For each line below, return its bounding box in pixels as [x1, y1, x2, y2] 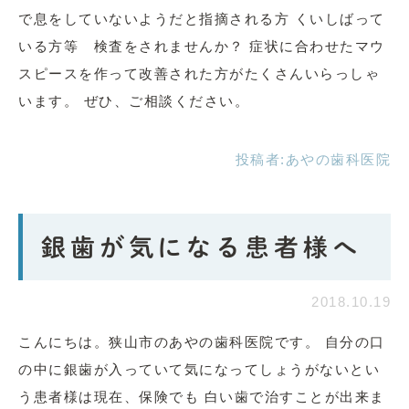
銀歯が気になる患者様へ [41, 235, 362, 259]
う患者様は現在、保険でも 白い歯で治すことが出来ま [18, 389, 385, 404]
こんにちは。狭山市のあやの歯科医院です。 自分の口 [18, 334, 385, 350]
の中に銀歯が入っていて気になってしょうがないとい [18, 362, 380, 377]
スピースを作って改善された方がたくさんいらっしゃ [18, 66, 380, 81]
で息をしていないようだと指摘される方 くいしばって [18, 11, 385, 26]
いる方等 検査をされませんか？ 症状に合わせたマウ [18, 38, 385, 54]
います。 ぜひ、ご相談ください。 [18, 93, 249, 109]
